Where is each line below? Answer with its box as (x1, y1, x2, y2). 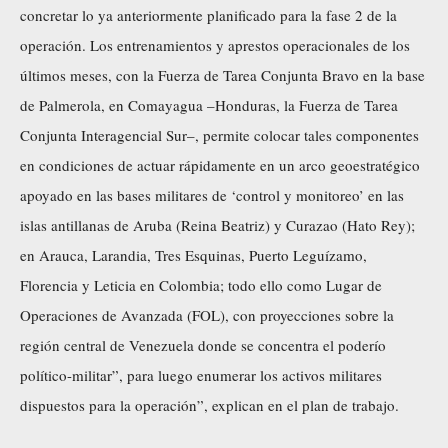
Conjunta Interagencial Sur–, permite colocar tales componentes (20, 124, 419, 145)
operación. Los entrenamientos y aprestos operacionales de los (20, 34, 410, 55)
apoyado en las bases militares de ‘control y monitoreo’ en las (20, 184, 404, 205)
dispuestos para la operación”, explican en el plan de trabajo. (20, 394, 399, 415)
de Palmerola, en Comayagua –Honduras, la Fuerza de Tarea (20, 94, 398, 115)
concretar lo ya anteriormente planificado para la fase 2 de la (20, 4, 397, 25)
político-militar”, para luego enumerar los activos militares (20, 364, 382, 385)
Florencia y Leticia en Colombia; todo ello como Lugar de (20, 274, 382, 295)
